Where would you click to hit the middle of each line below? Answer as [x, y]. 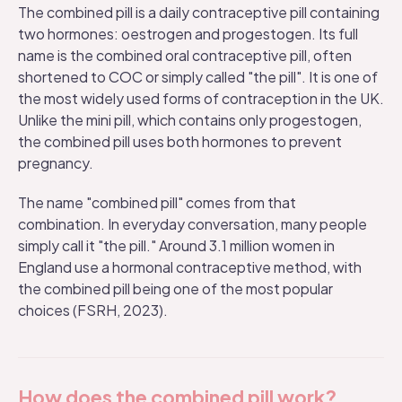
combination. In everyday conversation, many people [192, 224]
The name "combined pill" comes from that [157, 202]
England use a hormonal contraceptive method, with [190, 267]
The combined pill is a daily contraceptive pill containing [199, 12]
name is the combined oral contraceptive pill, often [185, 55]
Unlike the [52, 120]
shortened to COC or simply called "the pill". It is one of [198, 77]
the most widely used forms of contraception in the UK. [201, 98]
